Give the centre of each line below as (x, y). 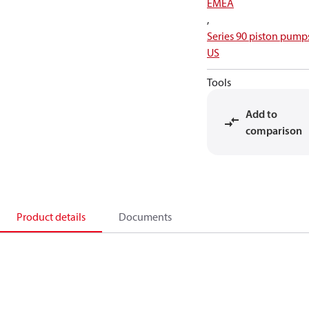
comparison (274, 130)
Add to (261, 114)
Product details (51, 217)
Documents (145, 217)
